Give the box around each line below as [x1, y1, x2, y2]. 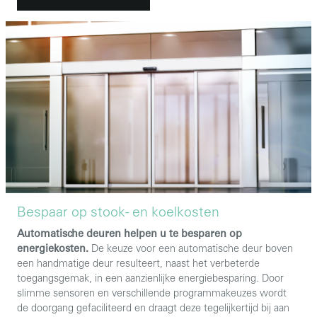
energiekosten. [17, 245, 88, 255]
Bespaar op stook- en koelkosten [17, 207, 219, 221]
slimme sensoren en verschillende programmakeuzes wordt [17, 289, 287, 300]
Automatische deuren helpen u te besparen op [17, 230, 242, 241]
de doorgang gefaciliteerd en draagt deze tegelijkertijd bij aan [17, 304, 289, 315]
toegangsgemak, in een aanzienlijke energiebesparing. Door [17, 275, 284, 285]
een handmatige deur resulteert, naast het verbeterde [17, 260, 260, 270]
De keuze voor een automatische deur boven [88, 245, 293, 255]
